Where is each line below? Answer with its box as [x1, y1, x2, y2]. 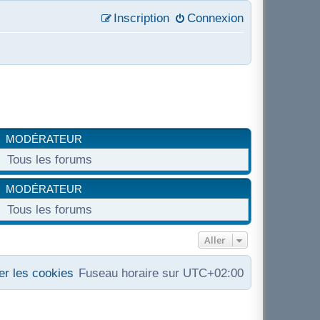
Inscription [114, 11, 169, 24]
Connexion [187, 11, 244, 24]
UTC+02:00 [183, 266, 244, 279]
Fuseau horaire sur [79, 266, 183, 279]
